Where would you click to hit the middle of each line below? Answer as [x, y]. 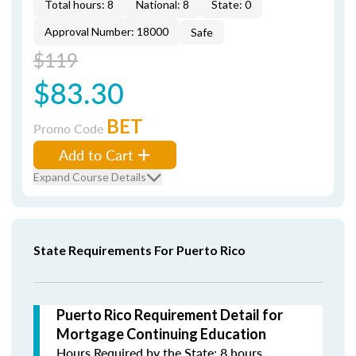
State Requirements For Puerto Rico [139, 250]
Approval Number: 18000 [106, 31]
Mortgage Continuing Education [161, 334]
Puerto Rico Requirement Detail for [170, 315]
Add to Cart [96, 155]
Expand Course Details [90, 177]
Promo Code [70, 128]
